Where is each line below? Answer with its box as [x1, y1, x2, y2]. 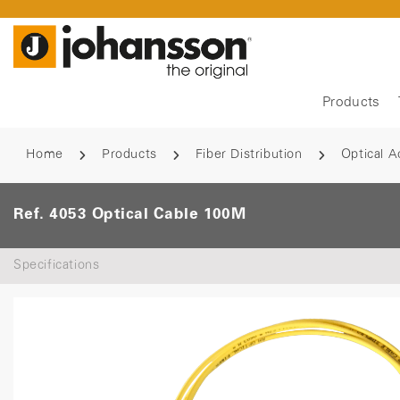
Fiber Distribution [195, 147, 303, 162]
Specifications [13, 259, 100, 273]
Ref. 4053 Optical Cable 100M [13, 207, 246, 223]
